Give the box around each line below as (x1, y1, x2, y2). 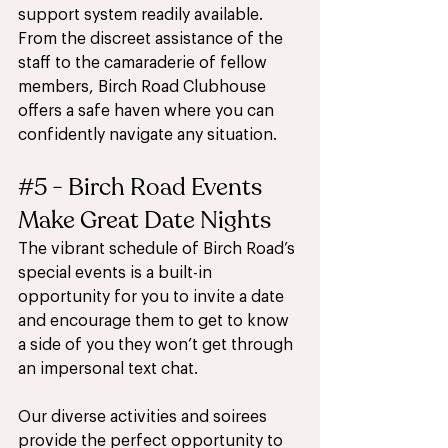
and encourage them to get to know (18, 313, 293, 330)
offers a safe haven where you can (18, 103, 278, 120)
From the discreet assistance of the (18, 31, 287, 48)
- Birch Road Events (47, 171, 267, 205)
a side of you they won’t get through (18, 337, 297, 354)
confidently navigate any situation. (18, 127, 277, 144)
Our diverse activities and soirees (18, 409, 271, 426)
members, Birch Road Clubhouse (18, 79, 270, 96)
